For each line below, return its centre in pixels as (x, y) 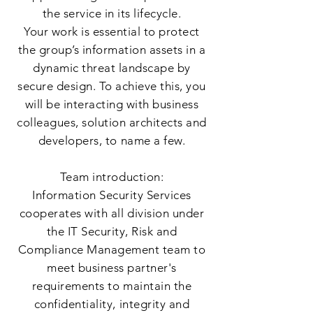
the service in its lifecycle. (112, 13)
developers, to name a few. (112, 140)
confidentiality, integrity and (112, 304)
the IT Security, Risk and (112, 231)
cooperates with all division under (112, 213)
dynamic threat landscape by (112, 68)
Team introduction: (112, 177)
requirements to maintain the (112, 286)
